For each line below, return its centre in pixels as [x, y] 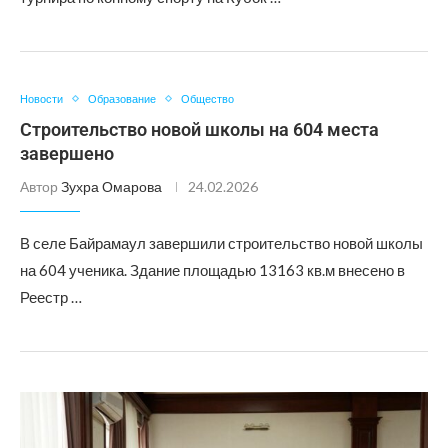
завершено [67, 153]
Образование [122, 98]
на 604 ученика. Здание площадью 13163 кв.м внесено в [212, 270]
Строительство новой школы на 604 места [199, 129]
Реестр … [51, 297]
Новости [41, 98]
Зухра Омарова [111, 186]
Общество [207, 98]
